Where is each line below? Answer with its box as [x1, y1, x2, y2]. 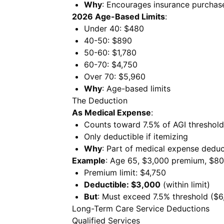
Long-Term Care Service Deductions [72, 203, 209, 213]
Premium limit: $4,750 [84, 167, 166, 177]
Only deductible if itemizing [84, 131, 188, 141]
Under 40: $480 [84, 23, 144, 33]
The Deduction [72, 95, 127, 105]
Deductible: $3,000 [84, 179, 160, 189]
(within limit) [160, 179, 210, 189]
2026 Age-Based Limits [72, 11, 165, 21]
